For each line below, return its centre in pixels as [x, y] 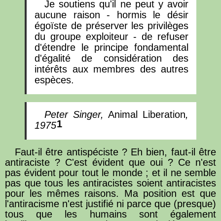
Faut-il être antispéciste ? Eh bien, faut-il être [115, 152]
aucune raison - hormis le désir [111, 15]
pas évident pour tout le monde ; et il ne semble [110, 172]
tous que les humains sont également [110, 214]
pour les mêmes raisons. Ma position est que [110, 193]
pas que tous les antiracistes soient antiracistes [110, 183]
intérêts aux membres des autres [111, 69]
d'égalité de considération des [111, 58]
